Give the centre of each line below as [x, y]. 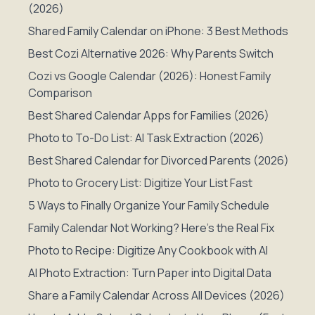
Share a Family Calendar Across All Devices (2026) [156, 295]
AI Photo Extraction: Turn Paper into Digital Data [150, 273]
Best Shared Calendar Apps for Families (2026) [149, 115]
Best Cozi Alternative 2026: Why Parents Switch [151, 53]
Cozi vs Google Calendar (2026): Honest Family [149, 76]
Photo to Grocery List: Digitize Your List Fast [140, 183]
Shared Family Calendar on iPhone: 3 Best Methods [158, 31]
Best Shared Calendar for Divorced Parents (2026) [159, 160]
